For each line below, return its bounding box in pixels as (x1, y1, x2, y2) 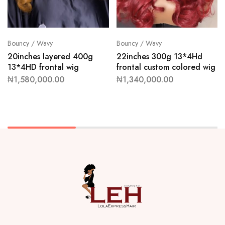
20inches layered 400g (8, 51, 93, 63)
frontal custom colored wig (116, 61, 215, 73)
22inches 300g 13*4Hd (116, 51, 202, 63)
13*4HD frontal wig (8, 61, 79, 73)
